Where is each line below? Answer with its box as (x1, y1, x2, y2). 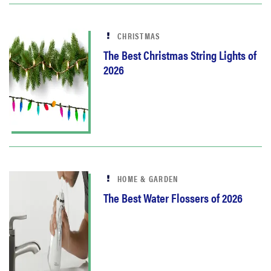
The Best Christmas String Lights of (103, 46, 256, 64)
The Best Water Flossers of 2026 (103, 189, 243, 206)
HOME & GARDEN (117, 172, 178, 184)
